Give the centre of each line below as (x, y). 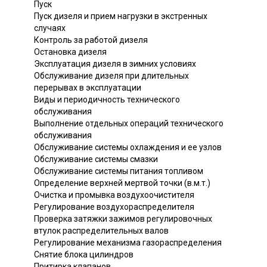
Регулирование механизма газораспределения (128, 243)
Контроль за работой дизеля (91, 40)
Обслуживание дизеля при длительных (111, 76)
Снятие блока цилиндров (84, 255)
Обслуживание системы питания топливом (119, 171)
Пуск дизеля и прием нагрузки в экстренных (121, 16)
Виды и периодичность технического (107, 100)
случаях (50, 28)
